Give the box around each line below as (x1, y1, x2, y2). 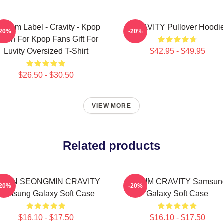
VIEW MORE (92, 102, 131, 109)
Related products (63, 139, 160, 152)
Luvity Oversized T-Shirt (3, 47, 88, 55)
